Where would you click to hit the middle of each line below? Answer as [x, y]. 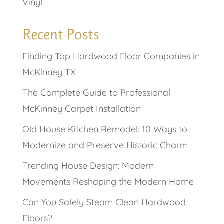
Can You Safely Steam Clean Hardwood [104, 202]
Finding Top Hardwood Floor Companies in [111, 56]
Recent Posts [60, 35]
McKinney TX [49, 72]
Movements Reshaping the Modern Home [108, 182]
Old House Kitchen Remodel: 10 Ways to [105, 129]
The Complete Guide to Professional [96, 93]
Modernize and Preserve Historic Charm [105, 145]
